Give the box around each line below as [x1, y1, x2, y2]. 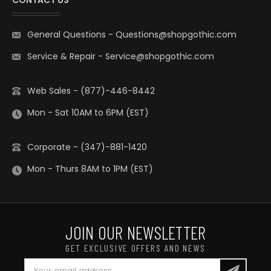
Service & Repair [27, 50, 98, 63]
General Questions [27, 28, 108, 41]
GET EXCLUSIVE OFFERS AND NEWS [65, 242, 206, 254]
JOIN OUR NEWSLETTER [65, 221, 206, 244]
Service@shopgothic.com [105, 50, 214, 63]
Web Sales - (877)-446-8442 [27, 85, 155, 97]
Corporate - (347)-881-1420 [27, 141, 147, 154]
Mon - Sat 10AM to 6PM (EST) [27, 106, 149, 119]
